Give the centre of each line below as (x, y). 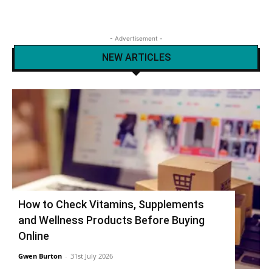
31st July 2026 (92, 256)
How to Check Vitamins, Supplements (111, 204)
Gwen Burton (40, 256)
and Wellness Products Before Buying (111, 220)
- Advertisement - (136, 38)
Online (34, 236)
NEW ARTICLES (136, 57)
